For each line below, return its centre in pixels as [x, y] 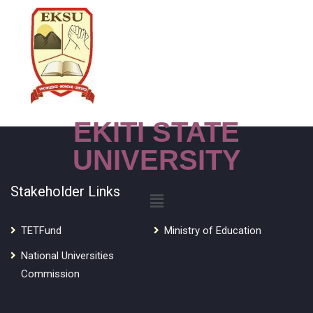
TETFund [41, 231]
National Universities [67, 256]
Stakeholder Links [65, 191]
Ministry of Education [212, 231]
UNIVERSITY [156, 160]
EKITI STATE [156, 132]
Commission [50, 274]
